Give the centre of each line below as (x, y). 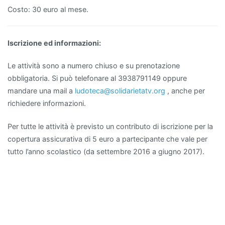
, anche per (185, 91)
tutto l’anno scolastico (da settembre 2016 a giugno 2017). (106, 151)
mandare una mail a (41, 91)
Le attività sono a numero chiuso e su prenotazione (94, 66)
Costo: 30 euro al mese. (48, 9)
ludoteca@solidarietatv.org (120, 91)
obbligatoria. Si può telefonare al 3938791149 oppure (97, 78)
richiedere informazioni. (47, 103)
